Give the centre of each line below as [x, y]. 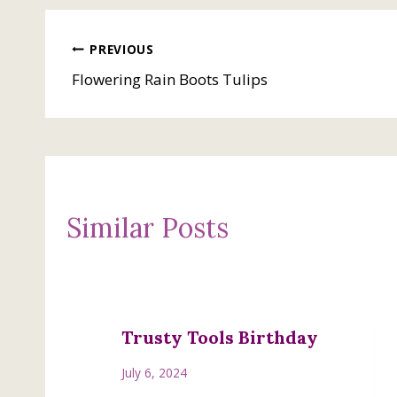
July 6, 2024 [154, 372]
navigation [136, 94]
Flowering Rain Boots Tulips [170, 80]
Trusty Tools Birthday [220, 338]
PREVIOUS [122, 49]
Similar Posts [148, 228]
